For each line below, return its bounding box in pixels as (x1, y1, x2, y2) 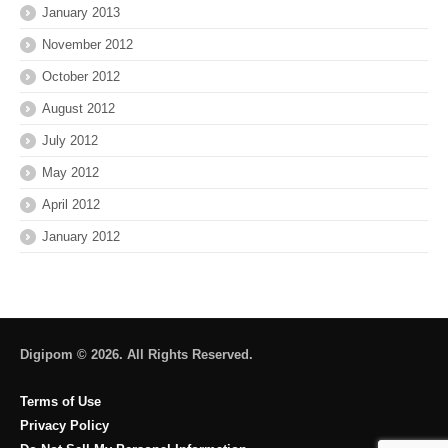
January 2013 (42, 5, 120, 21)
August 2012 (42, 101, 115, 117)
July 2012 (42, 133, 98, 149)
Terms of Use (20, 394, 101, 410)
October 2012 (42, 69, 120, 85)
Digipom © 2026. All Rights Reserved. (20, 347, 253, 363)
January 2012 (42, 229, 120, 245)
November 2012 (42, 37, 133, 53)
